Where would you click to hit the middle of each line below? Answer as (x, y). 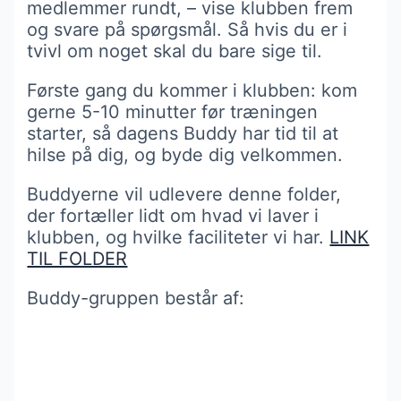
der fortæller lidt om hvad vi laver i (173, 215)
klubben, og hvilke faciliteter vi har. (179, 237)
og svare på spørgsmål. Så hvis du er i (188, 29)
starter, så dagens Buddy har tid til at (183, 133)
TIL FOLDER (77, 258)
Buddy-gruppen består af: (136, 298)
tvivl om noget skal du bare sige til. (175, 51)
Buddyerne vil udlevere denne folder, (184, 194)
